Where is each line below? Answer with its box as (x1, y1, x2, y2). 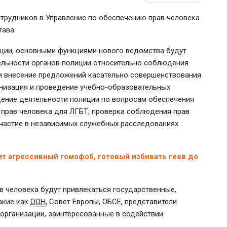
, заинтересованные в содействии (45, 209, 163, 218)
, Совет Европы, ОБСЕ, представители (46, 197, 177, 206)
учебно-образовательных (80, 82, 170, 92)
